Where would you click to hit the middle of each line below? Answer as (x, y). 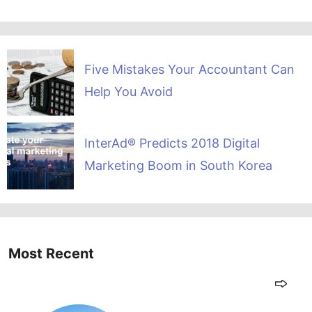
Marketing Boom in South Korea (178, 165)
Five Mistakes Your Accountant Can (189, 70)
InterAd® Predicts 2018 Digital (172, 143)
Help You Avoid (128, 92)
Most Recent (51, 254)
